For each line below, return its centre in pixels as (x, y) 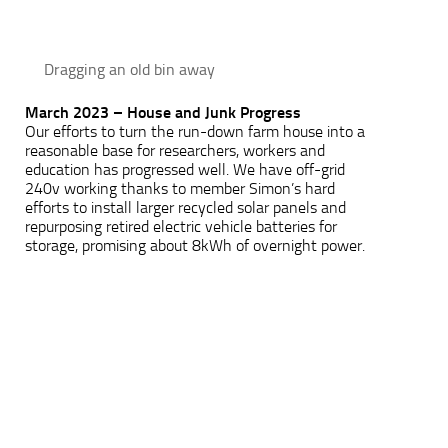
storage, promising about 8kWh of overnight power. (195, 245)
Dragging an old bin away (129, 69)
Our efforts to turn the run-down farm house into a (195, 131)
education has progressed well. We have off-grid (185, 169)
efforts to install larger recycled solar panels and (185, 207)
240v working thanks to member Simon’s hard (180, 188)
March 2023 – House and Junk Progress (163, 112)
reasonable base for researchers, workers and (175, 150)
